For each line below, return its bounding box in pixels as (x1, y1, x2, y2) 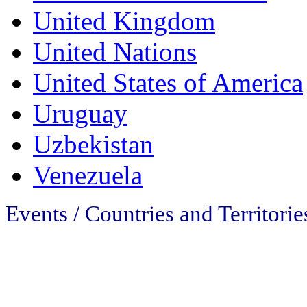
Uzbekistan (33, 130, 153, 160)
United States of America (33, 68, 303, 98)
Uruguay (33, 99, 127, 129)
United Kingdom (33, 6, 215, 36)
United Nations (33, 37, 197, 67)
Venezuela (33, 160, 143, 191)
